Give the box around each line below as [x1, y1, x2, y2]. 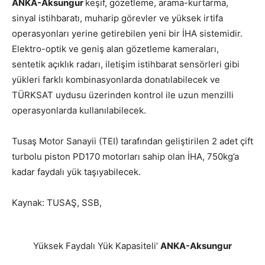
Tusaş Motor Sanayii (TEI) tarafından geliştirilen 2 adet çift [12, 135, 253, 147]
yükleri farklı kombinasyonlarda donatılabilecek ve [12, 74, 220, 85]
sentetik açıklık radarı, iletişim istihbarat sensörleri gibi [12, 59, 240, 70]
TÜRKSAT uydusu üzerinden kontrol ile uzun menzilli [12, 89, 234, 101]
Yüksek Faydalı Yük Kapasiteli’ [33, 240, 160, 251]
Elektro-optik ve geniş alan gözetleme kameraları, [12, 43, 219, 54]
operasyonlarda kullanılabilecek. [12, 105, 146, 116]
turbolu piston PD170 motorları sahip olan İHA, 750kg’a [12, 151, 239, 162]
